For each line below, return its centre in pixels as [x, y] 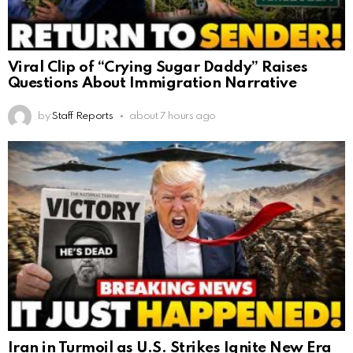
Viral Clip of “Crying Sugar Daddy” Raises [158, 68]
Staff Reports [82, 116]
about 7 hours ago [173, 116]
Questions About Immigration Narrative [152, 84]
